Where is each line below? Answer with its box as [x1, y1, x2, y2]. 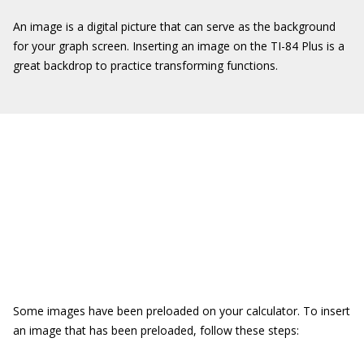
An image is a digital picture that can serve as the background [13, 19, 336, 34]
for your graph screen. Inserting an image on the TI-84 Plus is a [13, 38, 344, 54]
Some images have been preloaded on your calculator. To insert [13, 303, 350, 318]
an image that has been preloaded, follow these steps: [13, 323, 299, 338]
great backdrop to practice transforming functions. [13, 58, 278, 73]
